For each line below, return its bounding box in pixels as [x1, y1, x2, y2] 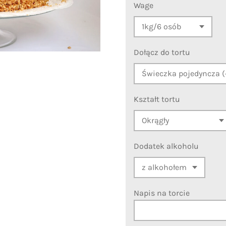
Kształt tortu [134, 94, 180, 104]
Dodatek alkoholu [134, 141, 199, 151]
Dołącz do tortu [134, 47, 190, 58]
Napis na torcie [134, 188, 190, 198]
